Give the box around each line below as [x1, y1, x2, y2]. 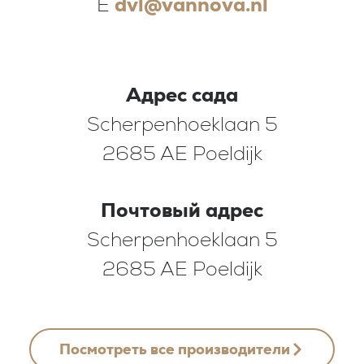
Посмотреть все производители [59, 339, 290, 358]
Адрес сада [126, 81, 238, 107]
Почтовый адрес [101, 197, 263, 223]
